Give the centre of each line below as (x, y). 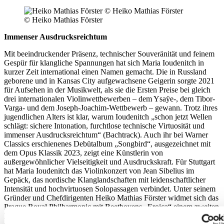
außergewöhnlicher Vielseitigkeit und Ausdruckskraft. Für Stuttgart (109, 161)
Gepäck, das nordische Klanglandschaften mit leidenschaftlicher (105, 179)
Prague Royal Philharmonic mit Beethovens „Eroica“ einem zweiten (111, 206)
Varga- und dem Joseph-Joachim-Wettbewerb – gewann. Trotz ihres (111, 107)
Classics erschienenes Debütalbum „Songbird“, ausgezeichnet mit (107, 143)
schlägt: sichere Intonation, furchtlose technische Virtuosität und (104, 125)
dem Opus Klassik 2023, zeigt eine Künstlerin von (83, 152)
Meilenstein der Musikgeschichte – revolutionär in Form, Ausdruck (109, 215)
